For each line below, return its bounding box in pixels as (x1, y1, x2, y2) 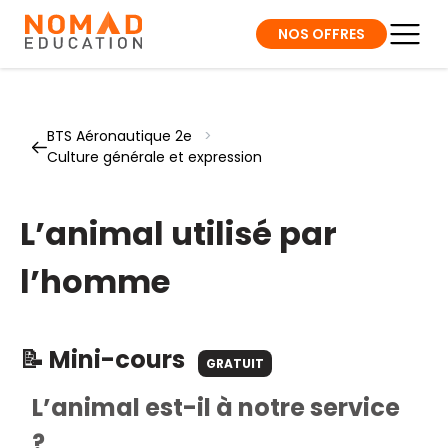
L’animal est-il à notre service (32, 391, 400, 424)
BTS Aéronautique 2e (47, 126, 192, 146)
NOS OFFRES (278, 23, 365, 44)
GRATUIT (206, 355, 264, 372)
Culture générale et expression (47, 147, 262, 167)
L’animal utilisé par (20, 211, 337, 256)
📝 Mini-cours (20, 343, 190, 376)
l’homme (20, 259, 170, 304)
